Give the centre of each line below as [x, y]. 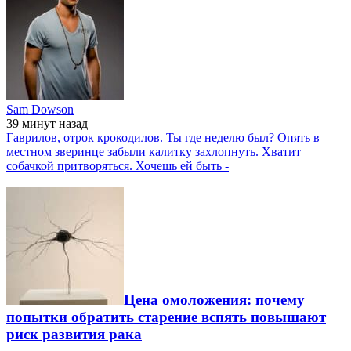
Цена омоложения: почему [214, 300]
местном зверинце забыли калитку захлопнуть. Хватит [154, 151]
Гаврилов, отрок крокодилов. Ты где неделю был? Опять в [163, 137]
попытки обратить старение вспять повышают [166, 317]
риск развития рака [74, 335]
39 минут [33, 123]
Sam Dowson [40, 109]
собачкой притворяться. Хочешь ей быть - [118, 165]
